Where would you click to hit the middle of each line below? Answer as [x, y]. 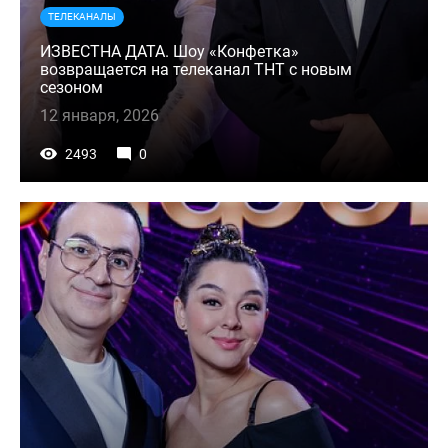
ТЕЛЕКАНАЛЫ [82, 17]
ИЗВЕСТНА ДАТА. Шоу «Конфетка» [169, 52]
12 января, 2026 [99, 116]
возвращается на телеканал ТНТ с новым [196, 70]
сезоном [71, 88]
